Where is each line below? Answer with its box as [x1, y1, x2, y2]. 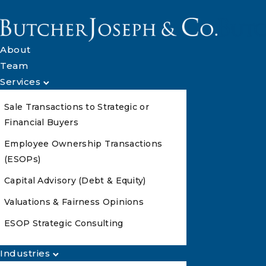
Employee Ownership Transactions [4, 138, 163, 149]
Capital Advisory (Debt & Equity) [4, 175, 146, 186]
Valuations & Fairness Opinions [4, 197, 144, 207]
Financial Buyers [4, 117, 78, 128]
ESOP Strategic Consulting [4, 218, 123, 229]
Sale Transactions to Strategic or [4, 102, 149, 112]
